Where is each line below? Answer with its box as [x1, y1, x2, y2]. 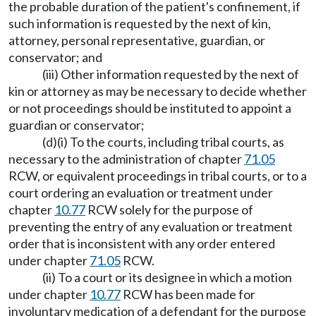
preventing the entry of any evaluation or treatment [8, 219, 293, 235]
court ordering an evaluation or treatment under [8, 185, 273, 201]
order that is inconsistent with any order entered [8, 236, 275, 252]
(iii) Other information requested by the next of [42, 66, 299, 83]
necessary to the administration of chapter [8, 151, 244, 167]
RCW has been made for [121, 286, 255, 303]
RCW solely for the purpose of [85, 202, 253, 218]
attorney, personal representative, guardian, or [8, 32, 265, 49]
